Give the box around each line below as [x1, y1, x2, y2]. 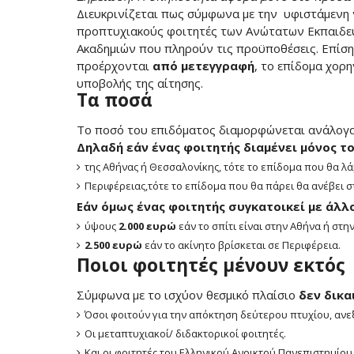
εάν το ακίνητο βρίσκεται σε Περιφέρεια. [142, 237, 341, 252]
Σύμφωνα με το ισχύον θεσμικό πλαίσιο [77, 286, 299, 303]
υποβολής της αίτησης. [77, 74, 203, 91]
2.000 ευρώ [119, 218, 176, 233]
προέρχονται [77, 57, 153, 73]
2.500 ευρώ [85, 237, 142, 252]
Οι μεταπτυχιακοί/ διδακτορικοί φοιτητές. [85, 326, 286, 341]
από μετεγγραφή [153, 57, 254, 73]
